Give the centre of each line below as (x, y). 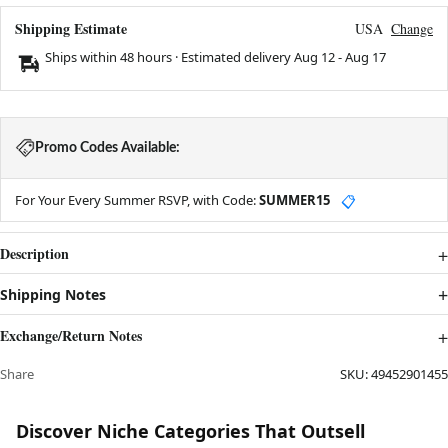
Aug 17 (365, 57)
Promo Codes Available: (107, 148)
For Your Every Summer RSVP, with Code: (137, 200)
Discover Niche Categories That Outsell (190, 431)
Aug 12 (314, 57)
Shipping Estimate (71, 29)
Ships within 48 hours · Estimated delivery (169, 57)
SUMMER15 (294, 200)
